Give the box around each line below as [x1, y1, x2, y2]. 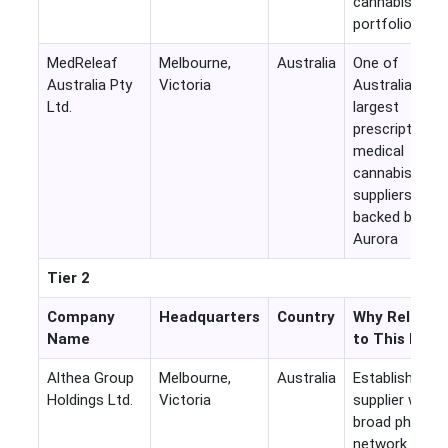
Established [352, 369, 429, 388]
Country [276, 308, 335, 327]
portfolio [352, 15, 412, 34]
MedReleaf [46, 54, 118, 73]
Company [46, 308, 115, 327]
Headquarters [158, 308, 260, 327]
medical [352, 142, 404, 161]
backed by [352, 208, 419, 227]
